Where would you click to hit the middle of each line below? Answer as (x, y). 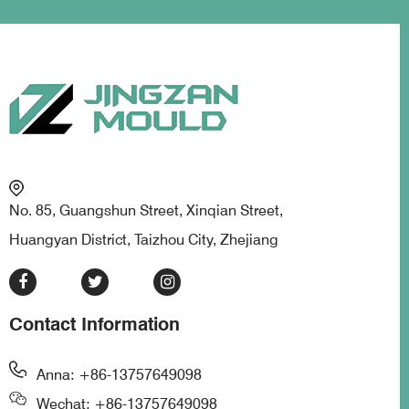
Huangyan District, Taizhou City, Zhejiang (144, 240)
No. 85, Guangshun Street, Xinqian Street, (146, 211)
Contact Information (94, 325)
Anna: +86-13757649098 (119, 375)
